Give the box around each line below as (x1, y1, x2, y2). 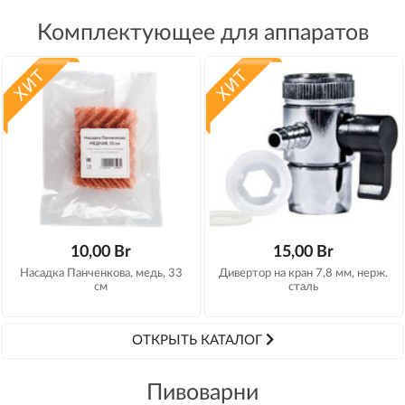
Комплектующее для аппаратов (36, 21, 369, 44)
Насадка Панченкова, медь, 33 (19, 267, 183, 279)
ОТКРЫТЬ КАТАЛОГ (131, 334, 266, 348)
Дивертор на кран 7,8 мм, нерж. (219, 267, 389, 279)
